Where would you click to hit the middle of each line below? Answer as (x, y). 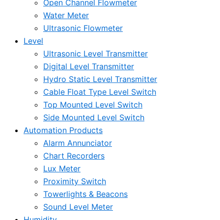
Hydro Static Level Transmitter (100, 79)
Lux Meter (62, 168)
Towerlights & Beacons (85, 194)
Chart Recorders (74, 156)
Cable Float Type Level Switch (100, 92)
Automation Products (63, 130)
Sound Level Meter (78, 207)
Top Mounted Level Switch (93, 105)
